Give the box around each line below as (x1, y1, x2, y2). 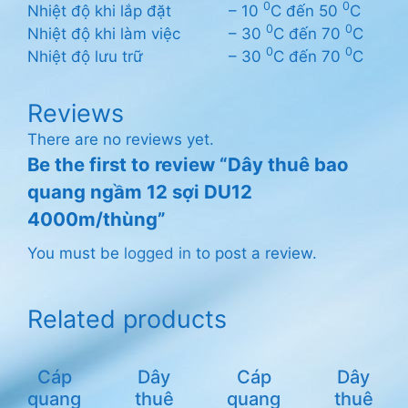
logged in (124, 244, 191, 263)
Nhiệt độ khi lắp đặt (27, 2, 171, 21)
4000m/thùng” (27, 208, 166, 231)
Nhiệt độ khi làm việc (27, 25, 180, 44)
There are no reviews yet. (27, 130, 214, 149)
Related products (27, 304, 227, 335)
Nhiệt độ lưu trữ (27, 47, 143, 66)
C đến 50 (270, 2, 342, 21)
